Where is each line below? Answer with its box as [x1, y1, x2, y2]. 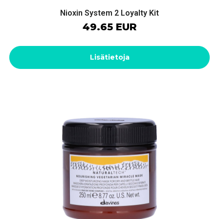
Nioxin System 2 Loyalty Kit [60, 8, 159, 18]
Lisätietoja [89, 53, 130, 62]
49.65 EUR [82, 21, 137, 33]
